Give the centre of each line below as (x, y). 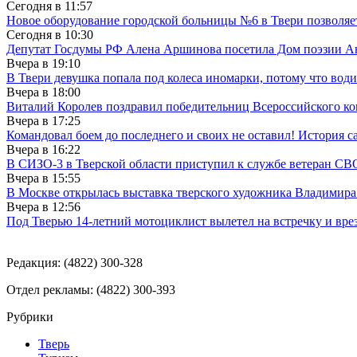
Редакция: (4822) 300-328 (75, 262)
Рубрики (30, 316)
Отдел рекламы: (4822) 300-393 (91, 289)
